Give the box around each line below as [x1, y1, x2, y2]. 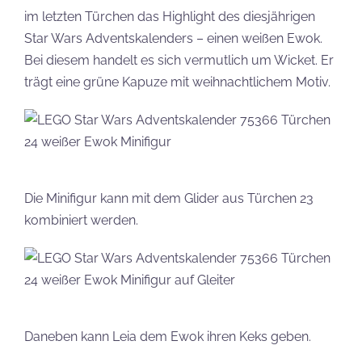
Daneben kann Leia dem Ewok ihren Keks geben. [24, 329, 311, 344]
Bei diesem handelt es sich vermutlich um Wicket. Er [24, 53, 334, 68]
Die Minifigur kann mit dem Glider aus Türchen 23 [24, 191, 314, 206]
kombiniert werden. [24, 213, 138, 228]
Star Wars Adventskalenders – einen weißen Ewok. [24, 31, 322, 46]
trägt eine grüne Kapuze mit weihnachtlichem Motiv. [24, 74, 330, 90]
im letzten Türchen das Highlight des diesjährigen [24, 9, 315, 24]
